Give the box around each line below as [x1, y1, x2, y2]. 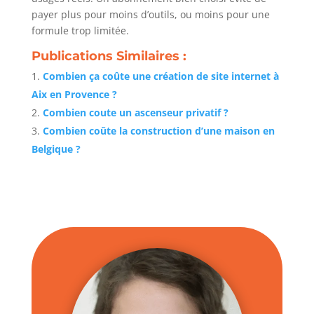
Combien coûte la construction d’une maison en [42, 124, 275, 138]
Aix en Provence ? [31, 88, 117, 102]
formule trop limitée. [31, 24, 129, 38]
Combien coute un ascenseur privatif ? [42, 106, 228, 120]
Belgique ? [31, 142, 81, 156]
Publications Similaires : [31, 48, 186, 64]
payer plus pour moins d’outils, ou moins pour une [31, 8, 270, 22]
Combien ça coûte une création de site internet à [42, 69, 279, 83]
